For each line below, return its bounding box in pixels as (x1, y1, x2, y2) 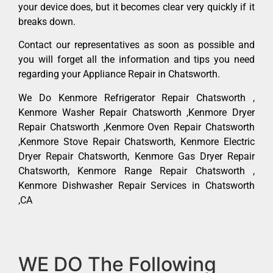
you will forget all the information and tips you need (18, 54, 255, 66)
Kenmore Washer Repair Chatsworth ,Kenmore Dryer (18, 106, 255, 118)
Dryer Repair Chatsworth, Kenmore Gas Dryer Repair (18, 150, 255, 162)
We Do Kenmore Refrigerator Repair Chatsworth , (18, 91, 255, 104)
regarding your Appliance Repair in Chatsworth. (18, 68, 220, 80)
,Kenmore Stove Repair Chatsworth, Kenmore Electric (18, 135, 255, 147)
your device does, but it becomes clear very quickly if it (18, 1, 255, 13)
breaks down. (18, 16, 76, 28)
